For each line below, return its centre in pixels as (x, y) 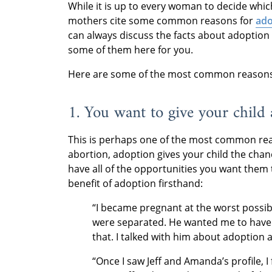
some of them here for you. (133, 49)
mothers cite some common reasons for (162, 20)
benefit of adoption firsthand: (135, 184)
